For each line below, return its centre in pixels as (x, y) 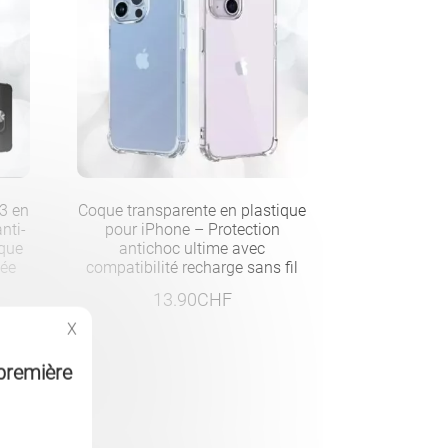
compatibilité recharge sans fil (192, 267)
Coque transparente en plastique (192, 210)
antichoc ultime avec (192, 248)
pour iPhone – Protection (192, 229)
